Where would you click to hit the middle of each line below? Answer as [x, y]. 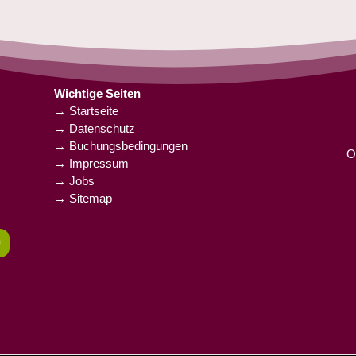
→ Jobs [75, 180]
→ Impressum [92, 163]
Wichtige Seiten [98, 93]
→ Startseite [87, 110]
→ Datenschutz [95, 128]
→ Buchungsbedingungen [121, 145]
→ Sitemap [83, 198]
